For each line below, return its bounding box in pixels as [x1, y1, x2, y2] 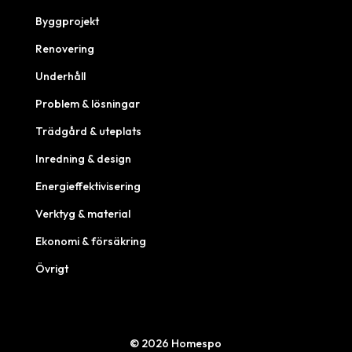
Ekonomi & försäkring [35, 233, 146, 248]
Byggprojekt [35, 13, 99, 28]
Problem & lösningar [35, 96, 140, 111]
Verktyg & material [35, 206, 130, 221]
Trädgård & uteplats [35, 123, 141, 138]
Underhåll [35, 68, 86, 83]
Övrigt [35, 261, 68, 276]
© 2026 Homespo [130, 335, 222, 350]
